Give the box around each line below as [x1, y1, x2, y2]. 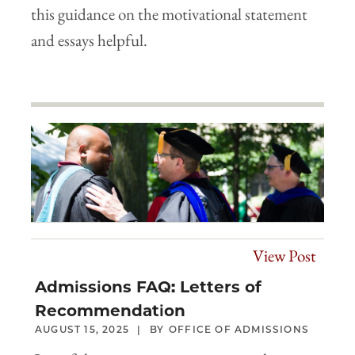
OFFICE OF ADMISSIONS [169, 323, 310, 336]
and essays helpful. [31, 29, 147, 51]
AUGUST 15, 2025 [35, 323, 129, 336]
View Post [253, 245, 316, 267]
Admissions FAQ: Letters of [35, 277, 261, 297]
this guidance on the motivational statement [31, 2, 307, 25]
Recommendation [35, 301, 185, 321]
